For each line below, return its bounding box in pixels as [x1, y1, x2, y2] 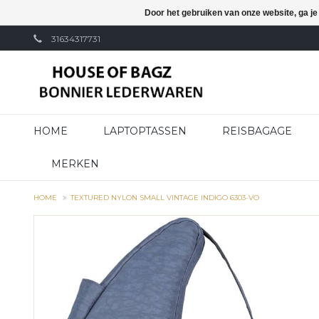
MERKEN [51, 157, 99, 170]
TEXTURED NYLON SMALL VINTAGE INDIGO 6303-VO [70, 193, 259, 202]
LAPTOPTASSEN [103, 125, 187, 137]
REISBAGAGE [222, 125, 292, 137]
